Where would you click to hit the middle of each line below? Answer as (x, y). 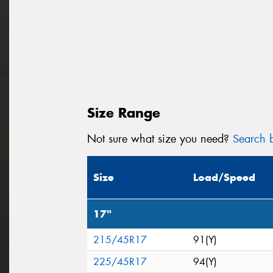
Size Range (124, 112)
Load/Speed (224, 178)
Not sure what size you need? (160, 139)
